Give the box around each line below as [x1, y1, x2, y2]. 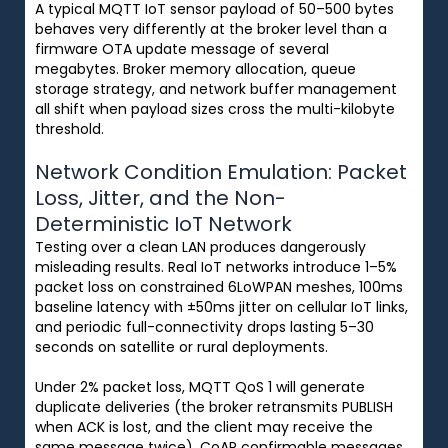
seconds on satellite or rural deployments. [35, 336, 328, 357]
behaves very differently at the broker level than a [35, 18, 387, 39]
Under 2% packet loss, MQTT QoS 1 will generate [35, 376, 365, 397]
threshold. [35, 118, 104, 139]
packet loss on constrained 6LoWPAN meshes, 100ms [35, 276, 403, 297]
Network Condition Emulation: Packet [35, 157, 407, 186]
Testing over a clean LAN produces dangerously [35, 236, 366, 257]
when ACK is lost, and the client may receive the [35, 416, 373, 437]
